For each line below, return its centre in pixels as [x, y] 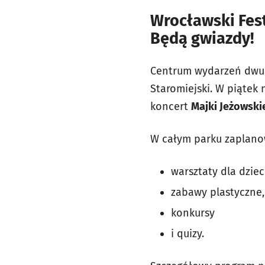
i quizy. [188, 233]
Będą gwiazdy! [202, 38]
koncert [171, 106]
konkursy [193, 213]
